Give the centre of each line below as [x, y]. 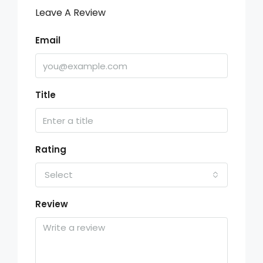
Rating [51, 149]
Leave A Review [70, 13]
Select [59, 175]
